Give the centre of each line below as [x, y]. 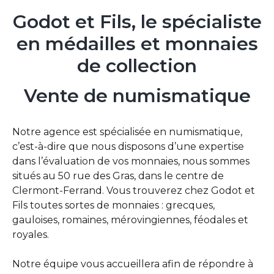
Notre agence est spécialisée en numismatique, [127, 132]
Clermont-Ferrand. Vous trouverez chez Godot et [134, 191]
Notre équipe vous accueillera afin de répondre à [133, 264]
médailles [90, 44]
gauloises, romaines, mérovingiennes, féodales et [130, 220]
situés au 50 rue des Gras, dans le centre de [118, 176]
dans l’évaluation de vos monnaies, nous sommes [131, 161]
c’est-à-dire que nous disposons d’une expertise [128, 147]
